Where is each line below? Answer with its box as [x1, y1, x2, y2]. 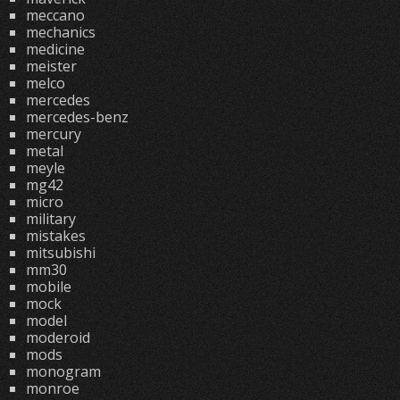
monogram [25, 362, 101, 381]
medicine [25, 39, 85, 59]
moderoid [25, 328, 90, 347]
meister [25, 56, 77, 76]
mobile [25, 277, 71, 296]
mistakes [25, 226, 86, 246]
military [25, 209, 76, 229]
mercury [25, 124, 81, 144]
